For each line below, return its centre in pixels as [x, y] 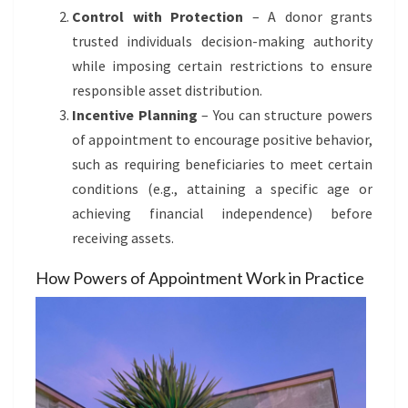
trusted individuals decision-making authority [222, 41]
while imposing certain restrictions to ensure [222, 66]
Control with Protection [158, 16]
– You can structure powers [285, 115]
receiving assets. [123, 238]
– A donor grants [308, 16]
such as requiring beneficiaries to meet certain [222, 164]
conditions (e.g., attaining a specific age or [222, 189]
